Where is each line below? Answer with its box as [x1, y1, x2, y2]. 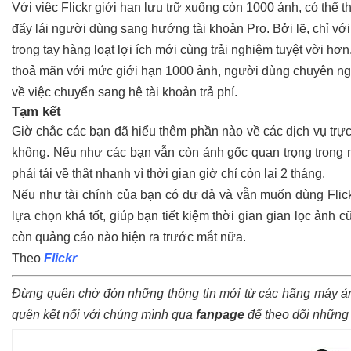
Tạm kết [12, 103, 61, 119]
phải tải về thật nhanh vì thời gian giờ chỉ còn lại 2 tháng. [12, 166, 325, 180]
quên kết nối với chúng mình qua [12, 307, 196, 321]
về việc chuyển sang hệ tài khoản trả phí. [12, 85, 237, 99]
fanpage [196, 307, 244, 321]
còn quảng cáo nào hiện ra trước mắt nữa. [12, 230, 249, 244]
